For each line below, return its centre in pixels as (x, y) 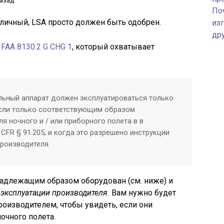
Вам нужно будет (144, 193)
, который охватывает (113, 47)
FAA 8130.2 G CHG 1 (36, 47)
